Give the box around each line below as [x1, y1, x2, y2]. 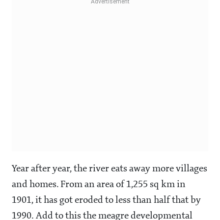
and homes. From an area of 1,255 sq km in [12, 180, 186, 190]
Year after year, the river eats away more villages [12, 164, 207, 174]
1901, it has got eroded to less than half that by [12, 195, 201, 206]
